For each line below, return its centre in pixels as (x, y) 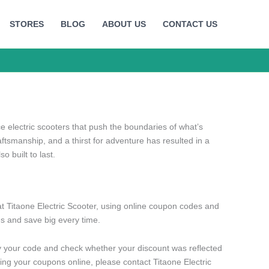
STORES (27, 24)
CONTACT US (190, 24)
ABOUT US (124, 24)
